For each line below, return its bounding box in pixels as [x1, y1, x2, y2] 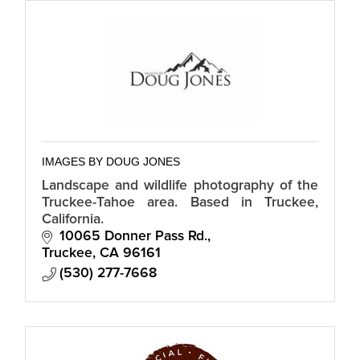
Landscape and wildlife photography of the [42, 178, 318, 193]
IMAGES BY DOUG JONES [42, 154, 180, 168]
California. [42, 211, 104, 227]
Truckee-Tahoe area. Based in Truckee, [42, 194, 318, 210]
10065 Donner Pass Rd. [59, 228, 207, 243]
